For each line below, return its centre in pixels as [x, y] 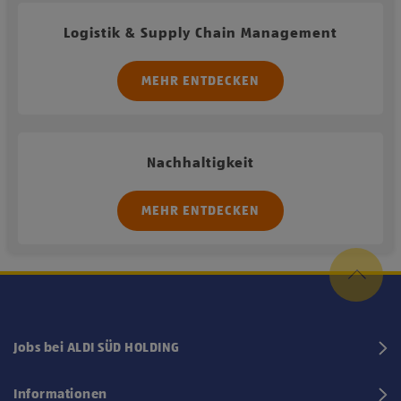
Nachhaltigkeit [200, 164]
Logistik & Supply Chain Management [200, 34]
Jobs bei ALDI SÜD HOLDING [97, 348]
